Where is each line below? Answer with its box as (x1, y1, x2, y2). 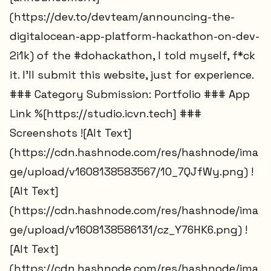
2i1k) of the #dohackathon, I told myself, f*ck (10, 48, 255, 63)
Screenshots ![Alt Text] (10, 126, 132, 140)
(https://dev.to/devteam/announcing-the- (10, 10, 235, 24)
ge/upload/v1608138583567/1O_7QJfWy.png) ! (10, 165, 253, 179)
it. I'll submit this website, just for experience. (10, 68, 253, 82)
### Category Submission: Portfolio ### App (10, 87, 250, 102)
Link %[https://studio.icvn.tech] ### (10, 106, 201, 121)
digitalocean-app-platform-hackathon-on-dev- (10, 29, 260, 44)
